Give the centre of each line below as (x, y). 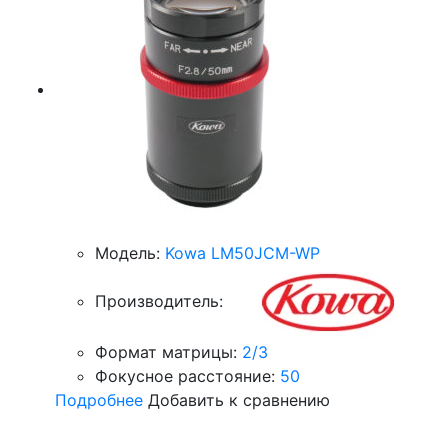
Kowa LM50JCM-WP (242, 253)
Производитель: (159, 300)
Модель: (127, 253)
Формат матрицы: (166, 352)
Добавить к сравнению (239, 400)
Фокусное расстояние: (185, 376)
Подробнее (99, 400)
